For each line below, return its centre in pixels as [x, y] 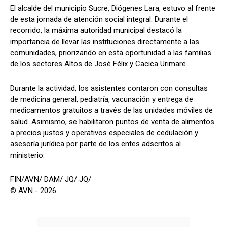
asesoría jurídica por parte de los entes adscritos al [96, 144]
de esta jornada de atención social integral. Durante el [99, 19]
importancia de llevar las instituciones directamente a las [105, 41]
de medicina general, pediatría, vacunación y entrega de [102, 99]
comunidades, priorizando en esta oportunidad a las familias [111, 52]
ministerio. [27, 155]
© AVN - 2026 [33, 190]
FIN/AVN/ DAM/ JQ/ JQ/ [51, 179]
